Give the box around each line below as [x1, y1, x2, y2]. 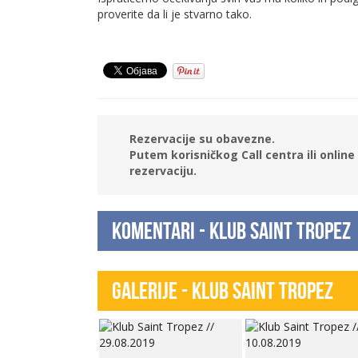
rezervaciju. [129, 162, 197, 178]
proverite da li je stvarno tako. [97, 6, 252, 22]
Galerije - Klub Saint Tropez [112, 276, 333, 304]
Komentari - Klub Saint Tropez [112, 217, 351, 244]
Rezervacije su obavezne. [129, 130, 275, 146]
